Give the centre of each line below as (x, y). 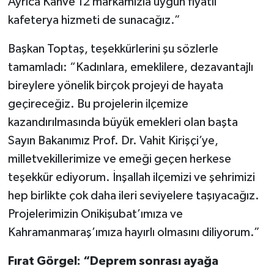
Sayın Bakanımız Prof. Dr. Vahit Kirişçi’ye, (113, 141)
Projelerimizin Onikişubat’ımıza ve (95, 214)
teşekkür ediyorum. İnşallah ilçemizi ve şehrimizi (131, 178)
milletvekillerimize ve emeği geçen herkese (119, 159)
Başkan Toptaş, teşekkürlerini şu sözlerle (113, 49)
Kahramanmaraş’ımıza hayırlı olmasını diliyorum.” (134, 233)
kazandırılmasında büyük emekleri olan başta (123, 123)
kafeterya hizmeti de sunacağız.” (94, 20)
